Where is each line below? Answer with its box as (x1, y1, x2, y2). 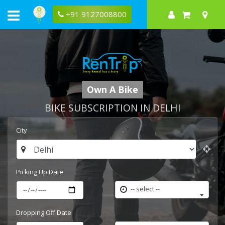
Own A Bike (87, 83, 138, 95)
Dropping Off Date (16, 207, 71, 217)
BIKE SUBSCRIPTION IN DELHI (44, 100, 181, 115)
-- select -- (131, 184, 160, 193)
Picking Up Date (16, 167, 63, 176)
